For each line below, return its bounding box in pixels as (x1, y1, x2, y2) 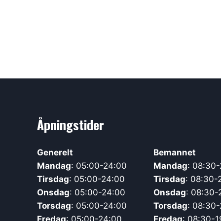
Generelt (37, 147, 73, 158)
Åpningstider (37, 115, 104, 135)
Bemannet (153, 147, 196, 158)
